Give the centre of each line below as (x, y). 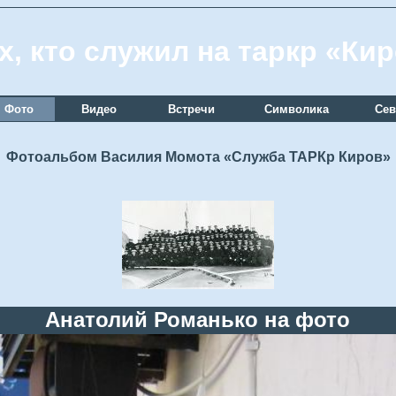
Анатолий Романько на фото (198, 320)
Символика (296, 109)
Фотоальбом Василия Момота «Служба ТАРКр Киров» (198, 157)
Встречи (191, 109)
